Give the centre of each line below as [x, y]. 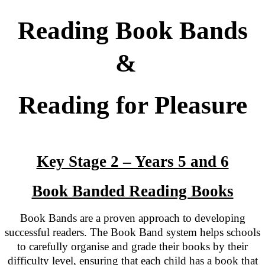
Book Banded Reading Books [132, 191]
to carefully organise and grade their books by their [132, 247]
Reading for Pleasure [132, 105]
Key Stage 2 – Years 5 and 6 [132, 162]
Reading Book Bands [132, 31]
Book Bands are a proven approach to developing [132, 218]
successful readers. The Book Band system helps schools [132, 232]
